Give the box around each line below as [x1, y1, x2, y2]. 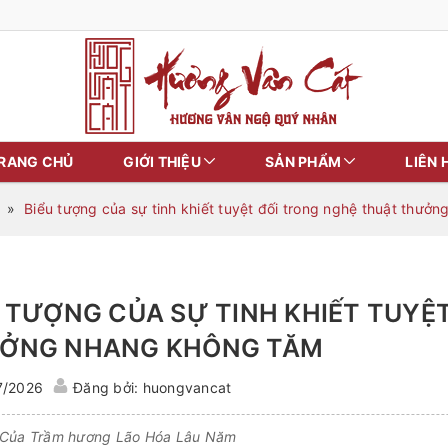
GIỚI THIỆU [123, 153, 204, 170]
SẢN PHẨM [265, 153, 345, 170]
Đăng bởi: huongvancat [73, 379, 232, 396]
